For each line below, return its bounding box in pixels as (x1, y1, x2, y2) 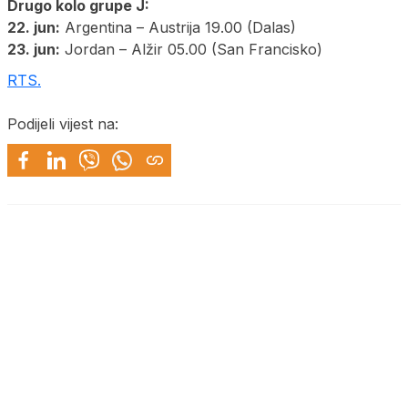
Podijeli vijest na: (7, 115, 118, 134)
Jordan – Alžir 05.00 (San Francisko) (60, 40, 322, 59)
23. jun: (7, 40, 60, 59)
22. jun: (7, 18, 60, 37)
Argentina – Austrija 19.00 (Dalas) (60, 18, 296, 37)
